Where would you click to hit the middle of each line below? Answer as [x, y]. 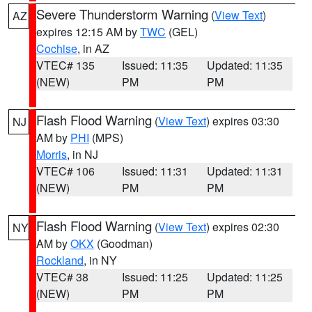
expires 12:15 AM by [88, 32]
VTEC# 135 [65, 65]
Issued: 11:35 [155, 65]
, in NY [100, 260]
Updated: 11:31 [245, 171]
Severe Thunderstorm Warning [122, 14]
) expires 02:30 [243, 227]
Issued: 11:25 [155, 277]
